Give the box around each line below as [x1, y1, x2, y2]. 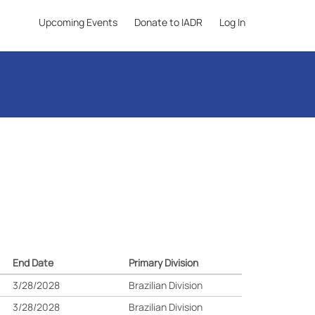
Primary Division [129, 256, 199, 269]
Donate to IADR [134, 15, 202, 29]
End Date [13, 256, 54, 269]
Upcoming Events [39, 15, 117, 29]
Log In [219, 15, 245, 29]
